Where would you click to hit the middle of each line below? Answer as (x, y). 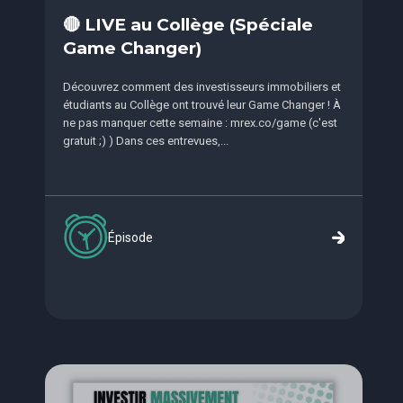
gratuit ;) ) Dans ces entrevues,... (146, 141)
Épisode (130, 237)
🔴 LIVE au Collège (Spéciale (188, 25)
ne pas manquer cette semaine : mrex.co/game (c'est (200, 123)
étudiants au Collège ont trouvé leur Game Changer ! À (202, 105)
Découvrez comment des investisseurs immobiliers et (202, 87)
